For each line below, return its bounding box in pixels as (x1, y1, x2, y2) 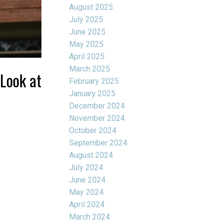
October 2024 (69, 125, 117, 135)
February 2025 (69, 76, 119, 86)
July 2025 (69, 14, 104, 24)
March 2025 (69, 64, 110, 74)
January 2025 (69, 88, 116, 98)
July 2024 (69, 162, 104, 172)
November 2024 (69, 113, 125, 123)
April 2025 (69, 51, 105, 61)
